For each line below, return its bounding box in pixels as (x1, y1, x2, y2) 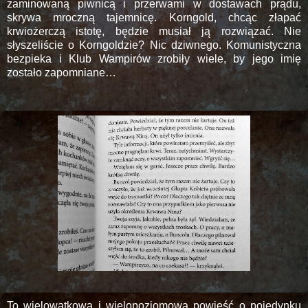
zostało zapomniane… (7, 67, 116, 79)
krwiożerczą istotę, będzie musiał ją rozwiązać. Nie (7, 25, 301, 38)
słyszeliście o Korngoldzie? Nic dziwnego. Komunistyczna (7, 39, 301, 52)
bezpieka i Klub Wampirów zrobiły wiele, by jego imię (7, 53, 301, 65)
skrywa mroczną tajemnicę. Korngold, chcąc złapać (7, 12, 301, 24)
